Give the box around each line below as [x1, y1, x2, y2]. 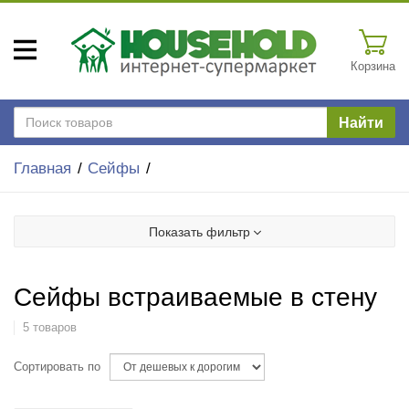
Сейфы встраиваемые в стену [14, 283, 377, 312]
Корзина [351, 59, 395, 73]
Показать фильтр [148, 225, 250, 240]
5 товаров [22, 321, 77, 335]
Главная [14, 160, 71, 177]
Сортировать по [14, 361, 100, 374]
